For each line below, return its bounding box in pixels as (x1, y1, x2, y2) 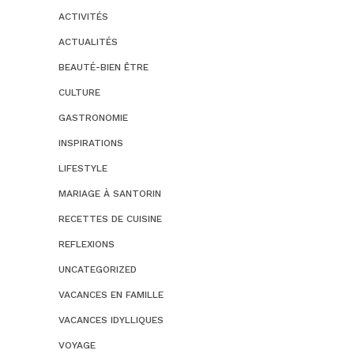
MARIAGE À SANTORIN (58, 188, 161, 199)
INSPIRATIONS (58, 137, 123, 149)
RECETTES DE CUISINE (58, 213, 162, 224)
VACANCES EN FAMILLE (58, 289, 164, 300)
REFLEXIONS (58, 239, 115, 250)
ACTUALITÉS (58, 36, 118, 47)
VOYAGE (58, 340, 96, 351)
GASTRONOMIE (58, 112, 128, 123)
